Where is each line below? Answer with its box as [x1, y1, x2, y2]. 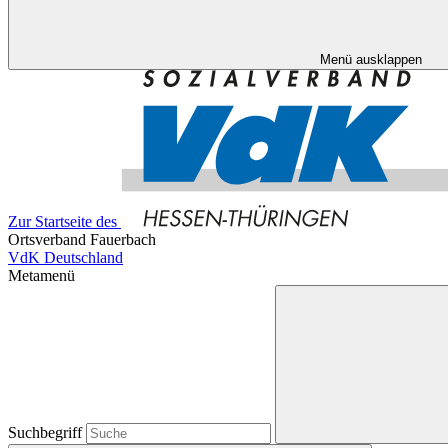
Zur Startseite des [8, 213, 117, 230]
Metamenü [8, 267, 75, 284]
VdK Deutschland [8, 249, 123, 266]
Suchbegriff [8, 424, 86, 441]
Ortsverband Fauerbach [8, 231, 156, 248]
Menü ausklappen [320, 52, 422, 67]
